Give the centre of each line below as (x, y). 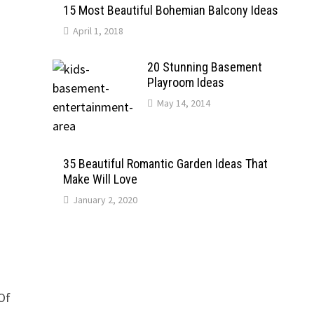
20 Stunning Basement (204, 67)
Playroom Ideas (185, 82)
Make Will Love (100, 179)
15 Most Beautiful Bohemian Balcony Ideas (170, 10)
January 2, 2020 (105, 200)
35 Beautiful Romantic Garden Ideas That (165, 164)
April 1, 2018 (98, 31)
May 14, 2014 (183, 103)
